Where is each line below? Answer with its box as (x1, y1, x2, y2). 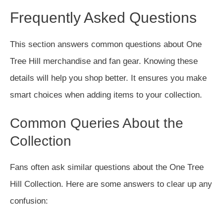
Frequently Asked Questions (10, 9, 197, 26)
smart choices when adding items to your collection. (10, 90, 202, 100)
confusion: (10, 196, 48, 206)
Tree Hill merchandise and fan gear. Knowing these (10, 56, 198, 66)
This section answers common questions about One (10, 40, 202, 49)
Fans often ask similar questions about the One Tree (10, 163, 204, 172)
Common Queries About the (10, 115, 183, 131)
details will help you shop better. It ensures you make (10, 73, 207, 83)
